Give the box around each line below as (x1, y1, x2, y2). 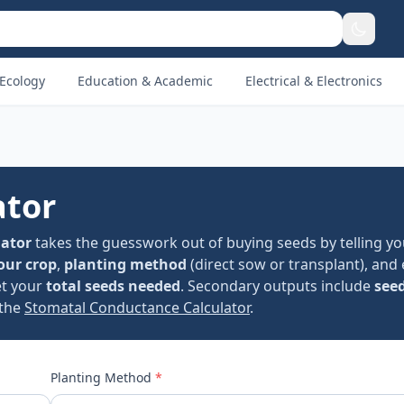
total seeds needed (46, 276, 180, 296)
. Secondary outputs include (180, 276, 374, 296)
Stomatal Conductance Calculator (24, 298, 250, 317)
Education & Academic (78, 72, 213, 89)
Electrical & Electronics (245, 72, 382, 89)
